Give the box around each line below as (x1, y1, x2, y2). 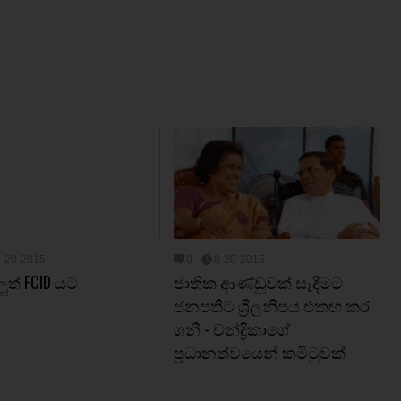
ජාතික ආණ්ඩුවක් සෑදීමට (174, 270, 343, 294)
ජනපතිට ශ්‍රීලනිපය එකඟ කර (174, 294, 370, 317)
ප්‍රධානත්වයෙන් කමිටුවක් (174, 340, 346, 363)
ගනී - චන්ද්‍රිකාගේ (174, 317, 290, 340)
